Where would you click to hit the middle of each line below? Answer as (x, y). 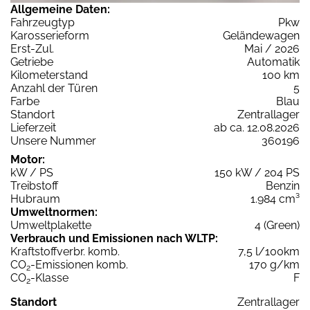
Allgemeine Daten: (60, 10)
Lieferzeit (33, 128)
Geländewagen (261, 36)
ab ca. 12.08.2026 (257, 128)
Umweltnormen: (54, 212)
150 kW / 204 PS (257, 173)
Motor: (28, 160)
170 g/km (274, 265)
